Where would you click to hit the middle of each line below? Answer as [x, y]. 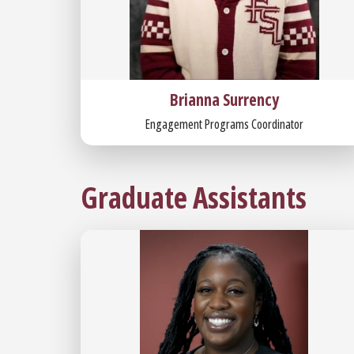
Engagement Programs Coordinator [224, 124]
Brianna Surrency [224, 100]
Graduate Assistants [194, 198]
